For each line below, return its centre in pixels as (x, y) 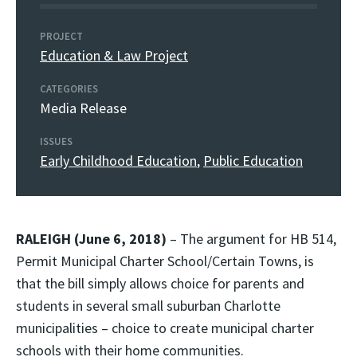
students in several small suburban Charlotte (148, 306)
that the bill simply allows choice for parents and (160, 283)
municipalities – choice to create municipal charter (165, 328)
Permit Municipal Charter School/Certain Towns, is (165, 261)
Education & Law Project (114, 55)
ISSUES (56, 141)
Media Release (83, 108)
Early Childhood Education (118, 161)
